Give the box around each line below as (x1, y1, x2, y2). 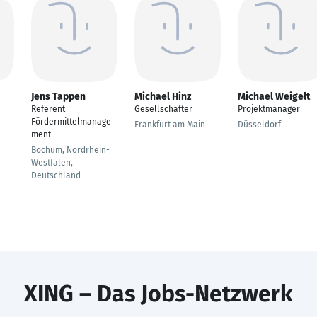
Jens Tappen (31, 91, 86, 103)
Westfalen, (31, 158, 73, 168)
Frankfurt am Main (134, 120, 205, 129)
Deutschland (31, 171, 81, 180)
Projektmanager (238, 104, 300, 114)
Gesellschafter (134, 104, 192, 114)
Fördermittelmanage (31, 117, 111, 127)
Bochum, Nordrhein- (31, 145, 110, 155)
